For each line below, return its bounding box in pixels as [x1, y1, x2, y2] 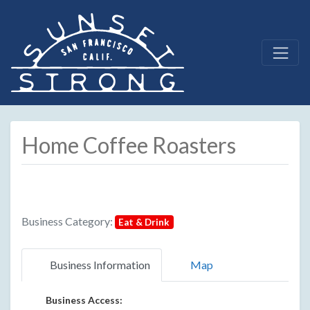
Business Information [50, 257, 150, 271]
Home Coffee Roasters [21, 131, 236, 158]
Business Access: [46, 293, 122, 306]
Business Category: [21, 214, 115, 228]
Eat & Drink [118, 216, 170, 228]
